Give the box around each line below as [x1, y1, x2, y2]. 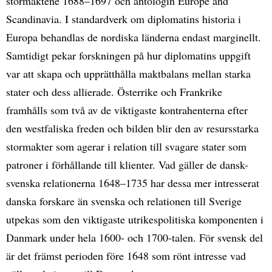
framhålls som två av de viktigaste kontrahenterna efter [6, 102, 248, 117]
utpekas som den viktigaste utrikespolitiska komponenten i [6, 211, 263, 226]
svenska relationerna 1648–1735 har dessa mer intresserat [6, 175, 259, 190]
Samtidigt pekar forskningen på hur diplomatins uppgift [6, 47, 251, 63]
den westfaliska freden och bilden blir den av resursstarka [6, 120, 259, 135]
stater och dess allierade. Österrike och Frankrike [6, 84, 222, 99]
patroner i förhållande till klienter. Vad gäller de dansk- [6, 157, 248, 172]
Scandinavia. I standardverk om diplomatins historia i [6, 11, 241, 26]
